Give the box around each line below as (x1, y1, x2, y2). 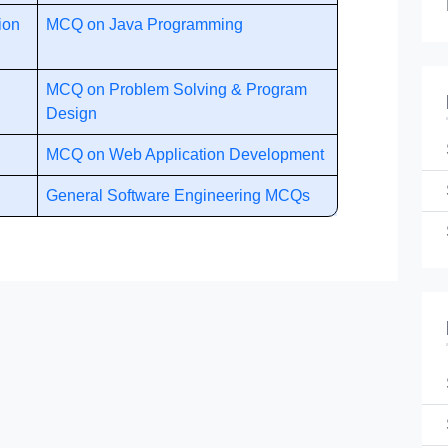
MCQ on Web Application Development (46, 146, 324, 163)
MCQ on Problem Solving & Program (46, 81, 307, 98)
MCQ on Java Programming (46, 16, 243, 33)
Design (46, 105, 97, 122)
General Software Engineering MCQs (46, 187, 310, 204)
